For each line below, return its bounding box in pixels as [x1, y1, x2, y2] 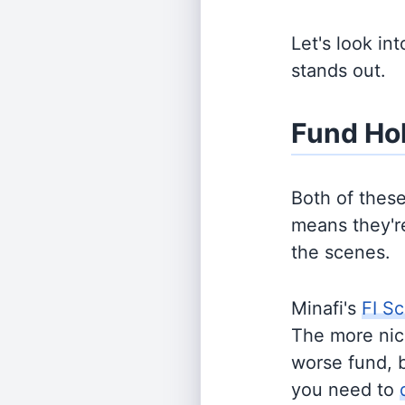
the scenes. [291, 241, 391, 263]
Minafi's [291, 297, 362, 319]
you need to [291, 379, 400, 400]
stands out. [291, 60, 386, 81]
